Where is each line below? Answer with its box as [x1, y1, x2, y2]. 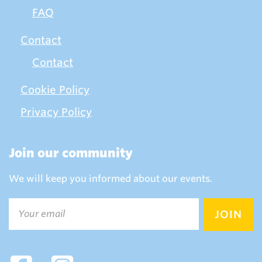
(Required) [10, 215, 50, 225]
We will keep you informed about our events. [9, 173, 212, 185]
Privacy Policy [20, 106, 92, 119]
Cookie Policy [20, 84, 89, 96]
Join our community [9, 146, 133, 161]
